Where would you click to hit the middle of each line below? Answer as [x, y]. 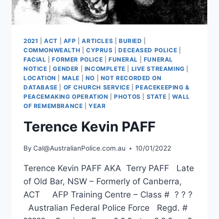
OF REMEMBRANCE [53, 106]
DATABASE [41, 87]
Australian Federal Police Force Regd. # [107, 208]
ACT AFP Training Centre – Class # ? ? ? [109, 195]
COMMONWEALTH [52, 50]
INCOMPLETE [105, 68]
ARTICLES [98, 41]
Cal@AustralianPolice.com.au [80, 148]
